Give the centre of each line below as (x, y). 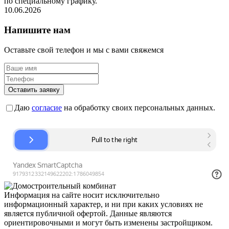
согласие (47, 108)
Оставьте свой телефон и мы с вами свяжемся (84, 50)
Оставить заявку (34, 89)
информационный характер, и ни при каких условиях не (104, 204)
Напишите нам (37, 30)
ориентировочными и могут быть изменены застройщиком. (108, 222)
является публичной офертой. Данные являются (88, 213)
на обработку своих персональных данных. (139, 108)
